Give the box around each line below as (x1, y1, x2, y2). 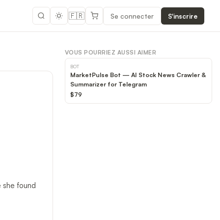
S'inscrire (168, 11, 197, 20)
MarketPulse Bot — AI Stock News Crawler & (70, 71, 206, 79)
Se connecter (110, 11, 154, 20)
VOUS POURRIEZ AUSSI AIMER (65, 49, 156, 56)
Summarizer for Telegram (70, 80, 147, 88)
